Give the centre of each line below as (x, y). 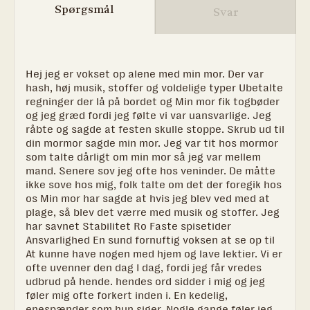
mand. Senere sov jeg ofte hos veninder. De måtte (151, 171)
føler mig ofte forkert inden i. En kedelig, (127, 295)
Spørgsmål (84, 9)
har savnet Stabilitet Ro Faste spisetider (128, 226)
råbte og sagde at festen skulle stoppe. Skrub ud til (155, 129)
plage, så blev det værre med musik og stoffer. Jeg (153, 212)
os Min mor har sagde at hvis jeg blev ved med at (148, 198)
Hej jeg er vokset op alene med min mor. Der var (145, 74)
